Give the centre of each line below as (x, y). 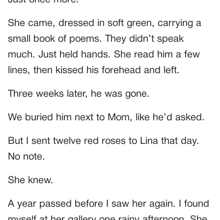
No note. (27, 157)
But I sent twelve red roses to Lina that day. (104, 142)
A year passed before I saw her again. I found (109, 205)
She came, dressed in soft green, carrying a (105, 24)
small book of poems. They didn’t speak (96, 40)
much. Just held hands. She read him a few (104, 55)
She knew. (31, 181)
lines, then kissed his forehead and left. (94, 71)
